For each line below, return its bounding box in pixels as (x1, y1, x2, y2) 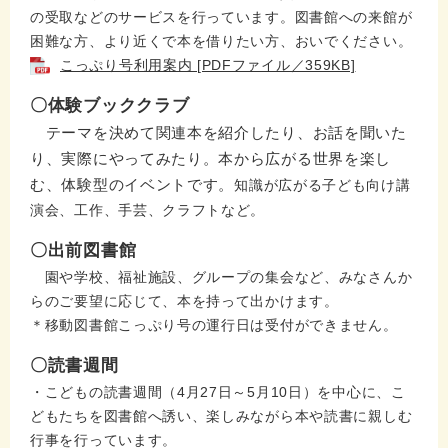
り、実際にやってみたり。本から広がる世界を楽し (30, 150, 392, 168)
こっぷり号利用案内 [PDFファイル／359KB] (60, 57, 356, 74)
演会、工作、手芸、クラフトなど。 (30, 202, 266, 219)
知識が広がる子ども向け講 (234, 177, 411, 194)
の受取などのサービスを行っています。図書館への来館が (30, 9, 413, 26)
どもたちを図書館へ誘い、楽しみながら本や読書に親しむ (30, 408, 413, 425)
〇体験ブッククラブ (30, 96, 190, 116)
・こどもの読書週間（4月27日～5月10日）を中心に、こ (30, 384, 406, 401)
